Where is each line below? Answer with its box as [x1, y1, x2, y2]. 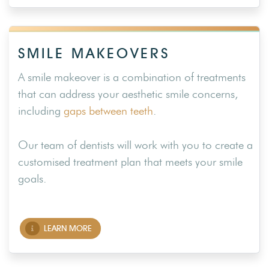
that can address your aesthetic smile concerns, [18, 87, 238, 101]
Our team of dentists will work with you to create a [18, 138, 253, 152]
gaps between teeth [64, 104, 153, 118]
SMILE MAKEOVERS [18, 44, 170, 62]
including [18, 104, 64, 118]
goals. [18, 171, 46, 186]
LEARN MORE [44, 223, 92, 234]
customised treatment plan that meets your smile [18, 154, 243, 169]
